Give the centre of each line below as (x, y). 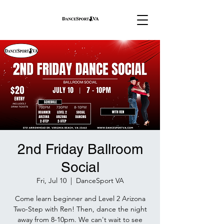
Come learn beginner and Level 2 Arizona (80, 198)
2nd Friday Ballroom (80, 149)
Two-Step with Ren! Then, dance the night (80, 209)
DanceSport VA (100, 180)
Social (80, 167)
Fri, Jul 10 (51, 180)
